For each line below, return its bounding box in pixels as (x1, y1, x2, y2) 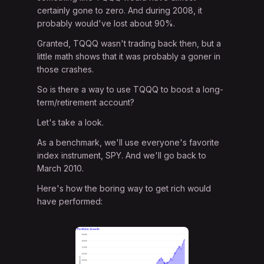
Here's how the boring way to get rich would (37, 183, 212, 194)
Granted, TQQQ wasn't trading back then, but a (37, 38, 222, 49)
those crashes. (37, 64, 94, 75)
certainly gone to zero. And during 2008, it (37, 5, 203, 16)
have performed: (37, 196, 103, 207)
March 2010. (37, 163, 84, 174)
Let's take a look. (37, 117, 104, 128)
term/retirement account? (37, 97, 135, 108)
